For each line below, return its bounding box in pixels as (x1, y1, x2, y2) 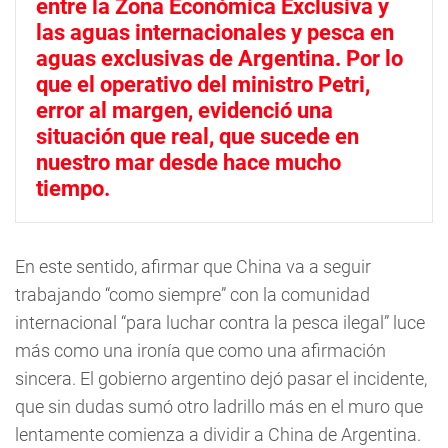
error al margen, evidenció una (36, 98, 333, 123)
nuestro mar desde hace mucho (36, 150, 341, 175)
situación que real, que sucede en (36, 124, 359, 149)
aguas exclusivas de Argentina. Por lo (36, 46, 403, 71)
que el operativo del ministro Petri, (36, 72, 370, 97)
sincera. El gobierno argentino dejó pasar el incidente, (15, 368, 427, 389)
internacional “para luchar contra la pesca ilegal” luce (15, 312, 425, 333)
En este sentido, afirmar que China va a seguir (15, 256, 371, 277)
